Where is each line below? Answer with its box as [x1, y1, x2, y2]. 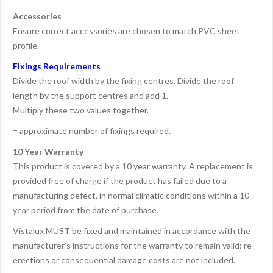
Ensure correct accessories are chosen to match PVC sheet [13, 26, 240, 36]
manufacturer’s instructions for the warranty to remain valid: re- [13, 240, 255, 250]
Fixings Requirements [13, 61, 101, 71]
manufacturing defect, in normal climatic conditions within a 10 [13, 190, 249, 200]
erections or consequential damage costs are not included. [13, 255, 235, 265]
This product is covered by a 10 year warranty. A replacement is [13, 161, 253, 171]
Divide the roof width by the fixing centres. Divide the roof [13, 76, 234, 86]
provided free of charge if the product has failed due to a [13, 175, 227, 186]
